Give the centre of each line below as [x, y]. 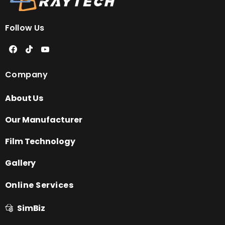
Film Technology [40, 141]
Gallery [21, 163]
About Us [24, 98]
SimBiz [31, 208]
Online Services [39, 185]
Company [27, 74]
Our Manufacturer [44, 120]
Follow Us [25, 28]
